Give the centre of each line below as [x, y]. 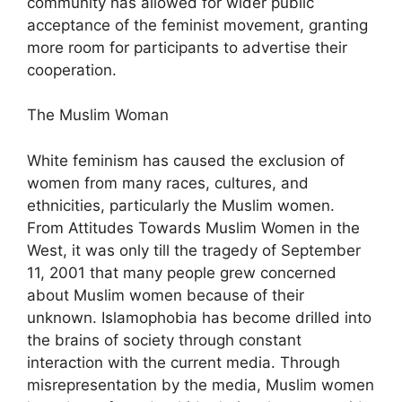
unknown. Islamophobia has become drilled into [199, 317]
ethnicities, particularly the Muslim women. [181, 205]
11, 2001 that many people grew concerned [182, 272]
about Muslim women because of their [166, 295]
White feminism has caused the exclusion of [186, 160]
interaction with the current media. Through [184, 362]
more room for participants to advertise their [187, 47]
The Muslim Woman [98, 115]
